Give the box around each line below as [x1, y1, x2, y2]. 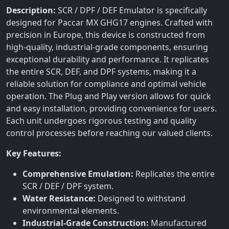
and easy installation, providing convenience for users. [6, 103, 217, 114]
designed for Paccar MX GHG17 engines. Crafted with [6, 17, 213, 28]
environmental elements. [22, 205, 119, 216]
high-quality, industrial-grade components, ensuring [6, 41, 208, 53]
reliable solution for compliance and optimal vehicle [6, 78, 206, 89]
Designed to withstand [96, 193, 186, 204]
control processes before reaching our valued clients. [6, 127, 213, 139]
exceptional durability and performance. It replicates [6, 54, 209, 65]
